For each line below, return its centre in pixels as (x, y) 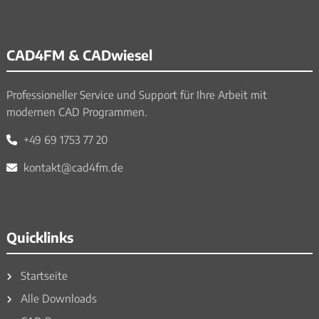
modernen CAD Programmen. (77, 112)
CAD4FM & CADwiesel (79, 55)
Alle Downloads (57, 298)
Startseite (42, 275)
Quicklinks (40, 237)
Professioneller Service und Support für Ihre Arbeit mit (136, 95)
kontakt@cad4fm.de (72, 167)
